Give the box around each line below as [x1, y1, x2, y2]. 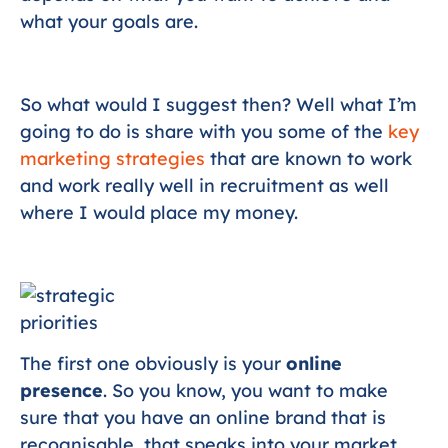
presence [20, 379, 103, 403]
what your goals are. [20, 10, 198, 34]
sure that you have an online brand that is [20, 406, 386, 430]
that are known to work [210, 147, 412, 171]
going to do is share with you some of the [20, 120, 388, 144]
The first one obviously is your [20, 352, 286, 376]
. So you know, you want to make [103, 379, 388, 403]
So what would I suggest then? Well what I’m [20, 93, 417, 117]
